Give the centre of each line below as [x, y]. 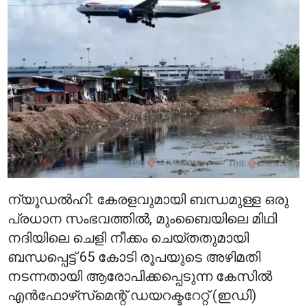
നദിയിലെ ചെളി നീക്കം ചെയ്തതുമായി [128, 238]
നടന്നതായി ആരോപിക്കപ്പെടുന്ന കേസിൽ [140, 276]
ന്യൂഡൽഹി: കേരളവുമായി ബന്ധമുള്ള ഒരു [148, 199]
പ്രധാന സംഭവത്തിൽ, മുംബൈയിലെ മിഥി [143, 219]
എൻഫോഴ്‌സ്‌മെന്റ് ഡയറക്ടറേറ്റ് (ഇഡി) [132, 295]
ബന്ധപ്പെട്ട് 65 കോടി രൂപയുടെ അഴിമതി [134, 257]
